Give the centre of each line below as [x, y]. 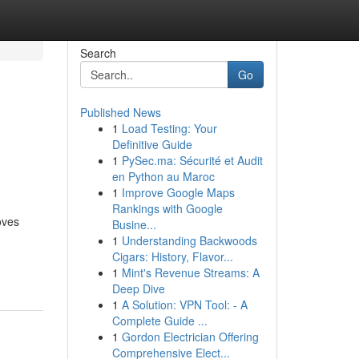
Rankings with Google [167, 208]
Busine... [134, 224]
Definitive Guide [152, 144]
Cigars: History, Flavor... [172, 256]
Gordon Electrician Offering [190, 337]
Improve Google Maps [178, 192]
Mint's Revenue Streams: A [190, 272]
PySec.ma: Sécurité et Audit [192, 160]
